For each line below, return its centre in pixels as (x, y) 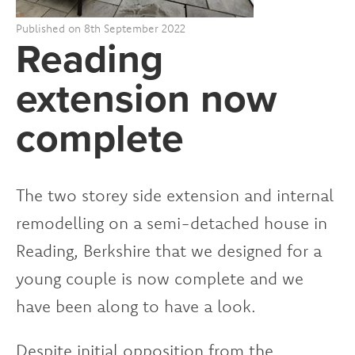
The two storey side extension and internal (175, 195)
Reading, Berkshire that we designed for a (169, 250)
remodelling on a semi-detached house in (172, 223)
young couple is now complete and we (160, 278)
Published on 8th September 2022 (101, 29)
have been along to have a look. (136, 306)
